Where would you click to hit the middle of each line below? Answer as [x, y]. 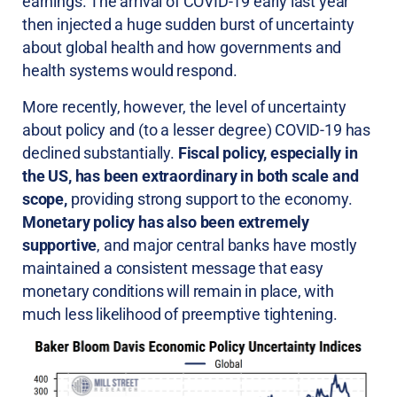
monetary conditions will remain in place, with [178, 291]
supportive [60, 245]
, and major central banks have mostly [227, 245]
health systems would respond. [130, 71]
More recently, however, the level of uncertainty [184, 106]
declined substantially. [100, 152]
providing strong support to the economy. [210, 198]
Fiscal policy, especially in [268, 152]
